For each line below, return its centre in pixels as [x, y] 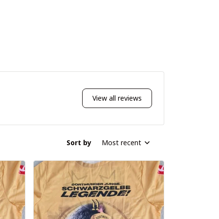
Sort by [79, 143]
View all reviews [117, 98]
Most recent [121, 143]
